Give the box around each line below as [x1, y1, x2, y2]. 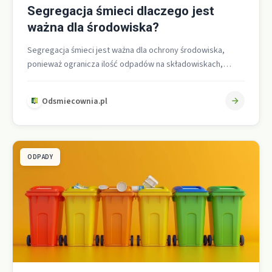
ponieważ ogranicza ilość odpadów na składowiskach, [27, 58, 223, 71]
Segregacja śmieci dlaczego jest [27, 4, 214, 19]
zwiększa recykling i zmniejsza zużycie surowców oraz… [27, 72, 233, 85]
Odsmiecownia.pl [42, 95, 107, 107]
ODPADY [27, 152, 53, 162]
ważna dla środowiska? [27, 20, 159, 35]
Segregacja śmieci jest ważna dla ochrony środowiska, [27, 44, 225, 57]
